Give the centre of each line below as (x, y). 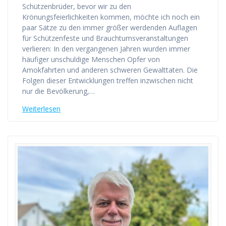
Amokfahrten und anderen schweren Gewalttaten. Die (110, 70)
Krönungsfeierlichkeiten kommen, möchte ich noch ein (111, 17)
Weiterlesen (41, 108)
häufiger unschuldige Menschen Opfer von (91, 59)
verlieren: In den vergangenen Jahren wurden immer (106, 48)
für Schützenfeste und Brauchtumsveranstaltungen (105, 38)
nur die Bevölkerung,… (59, 91)
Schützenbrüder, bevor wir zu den (77, 6)
